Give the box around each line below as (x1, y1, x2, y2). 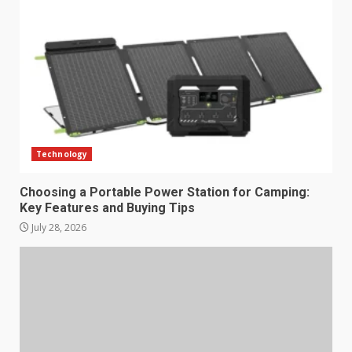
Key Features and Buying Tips (20, 200, 195, 216)
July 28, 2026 (29, 221, 86, 235)
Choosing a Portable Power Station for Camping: (20, 185, 310, 200)
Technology (36, 148, 87, 160)
